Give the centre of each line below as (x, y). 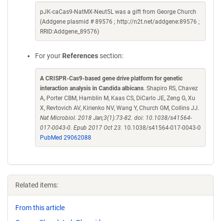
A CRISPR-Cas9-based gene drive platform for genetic (111, 78)
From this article (40, 208)
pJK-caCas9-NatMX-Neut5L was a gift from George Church (118, 12)
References (80, 56)
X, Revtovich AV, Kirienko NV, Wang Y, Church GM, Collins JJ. (120, 108)
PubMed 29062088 (66, 138)
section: (111, 56)
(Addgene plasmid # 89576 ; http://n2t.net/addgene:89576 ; (120, 22)
